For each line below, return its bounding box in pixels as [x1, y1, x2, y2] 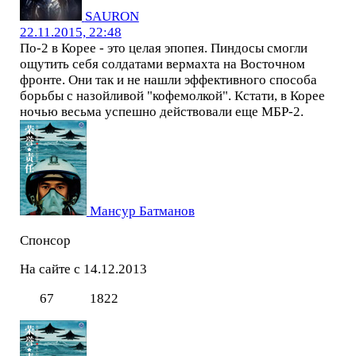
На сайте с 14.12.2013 [19, 261, 147, 277]
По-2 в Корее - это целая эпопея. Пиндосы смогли [19, 40, 308, 56]
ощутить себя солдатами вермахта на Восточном [19, 56, 305, 72]
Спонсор [19, 232, 71, 248]
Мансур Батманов [89, 203, 195, 219]
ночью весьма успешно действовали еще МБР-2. [19, 103, 304, 119]
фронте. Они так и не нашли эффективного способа [19, 72, 317, 87]
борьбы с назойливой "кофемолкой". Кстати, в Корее [19, 87, 325, 103]
